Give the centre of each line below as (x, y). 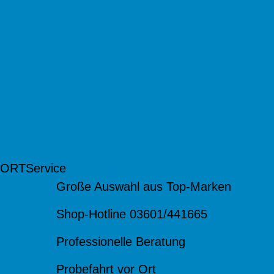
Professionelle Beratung (120, 242)
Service (46, 168)
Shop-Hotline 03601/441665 (131, 214)
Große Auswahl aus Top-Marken (143, 187)
